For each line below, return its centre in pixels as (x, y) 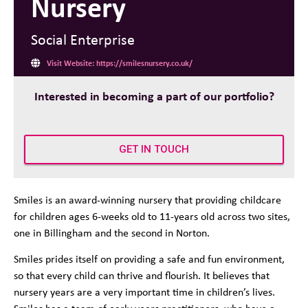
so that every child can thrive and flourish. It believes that (142, 276)
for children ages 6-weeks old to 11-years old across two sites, (152, 216)
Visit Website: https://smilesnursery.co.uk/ (119, 63)
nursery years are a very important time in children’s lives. (144, 292)
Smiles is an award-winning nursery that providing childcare (147, 200)
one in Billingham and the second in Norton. (112, 233)
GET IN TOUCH (154, 149)
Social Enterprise (83, 39)
